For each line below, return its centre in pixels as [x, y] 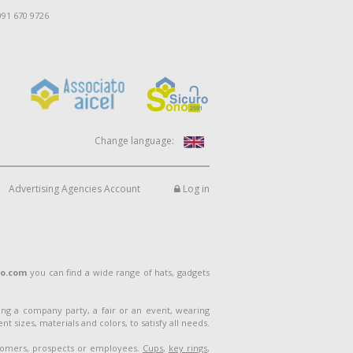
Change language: [134, 141]
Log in [195, 189]
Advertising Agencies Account [74, 189]
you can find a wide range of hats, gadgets [119, 272]
